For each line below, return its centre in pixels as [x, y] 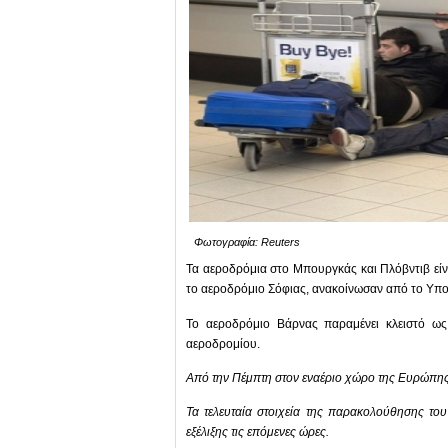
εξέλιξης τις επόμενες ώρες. [257, 432]
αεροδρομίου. [223, 343]
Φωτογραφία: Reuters [247, 242]
